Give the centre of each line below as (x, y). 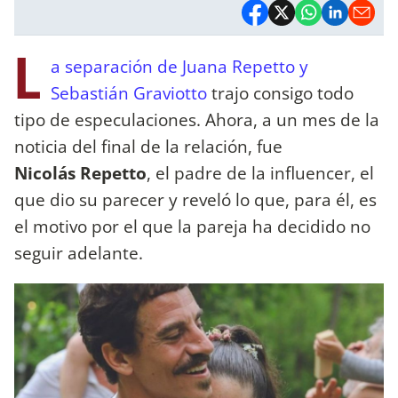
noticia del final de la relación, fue (148, 146)
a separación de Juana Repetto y (179, 66)
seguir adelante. (79, 252)
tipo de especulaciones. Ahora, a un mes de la (197, 119)
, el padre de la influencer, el (260, 172)
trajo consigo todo (280, 92)
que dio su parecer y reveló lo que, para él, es (195, 199)
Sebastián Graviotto (129, 92)
